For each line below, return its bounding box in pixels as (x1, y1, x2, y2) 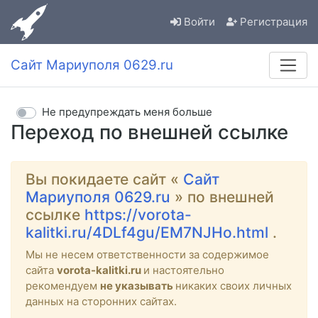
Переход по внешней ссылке (11, 119, 288, 144)
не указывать (100, 278, 175, 292)
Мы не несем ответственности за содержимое (26, 247, 269, 261)
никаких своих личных (175, 278, 292, 292)
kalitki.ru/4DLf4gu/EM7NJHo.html (26, 223, 273, 241)
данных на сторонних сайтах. (26, 294, 177, 308)
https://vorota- (84, 205, 192, 224)
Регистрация (240, 15, 307, 29)
